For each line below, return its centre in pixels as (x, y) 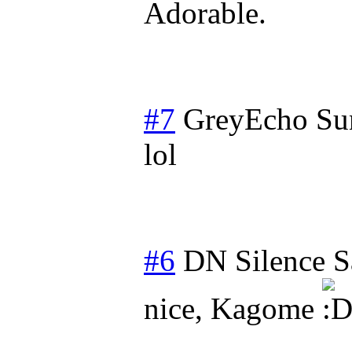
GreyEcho (246, 119)
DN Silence (254, 260)
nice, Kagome (233, 308)
